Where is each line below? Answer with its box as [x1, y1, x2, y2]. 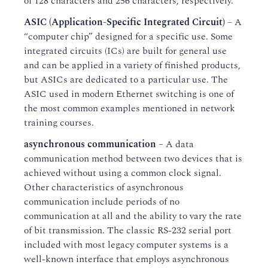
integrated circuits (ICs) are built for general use [24, 44, 227, 58]
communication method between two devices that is [24, 151, 242, 166]
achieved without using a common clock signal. [24, 166, 221, 180]
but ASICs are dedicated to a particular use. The [24, 72, 228, 87]
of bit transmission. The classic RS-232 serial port [24, 223, 232, 237]
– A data [156, 137, 194, 151]
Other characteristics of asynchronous [24, 180, 184, 194]
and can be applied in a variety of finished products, [24, 58, 240, 72]
